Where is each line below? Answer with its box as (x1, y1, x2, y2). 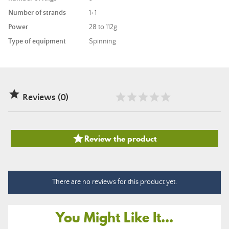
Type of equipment (8, 37, 66, 45)
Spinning (89, 37, 116, 45)
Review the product (84, 132, 157, 144)
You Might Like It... (56, 208, 173, 227)
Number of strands (8, 9, 66, 17)
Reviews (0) (20, 93, 68, 103)
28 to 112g (89, 23, 117, 31)
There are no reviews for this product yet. (52, 178, 177, 186)
